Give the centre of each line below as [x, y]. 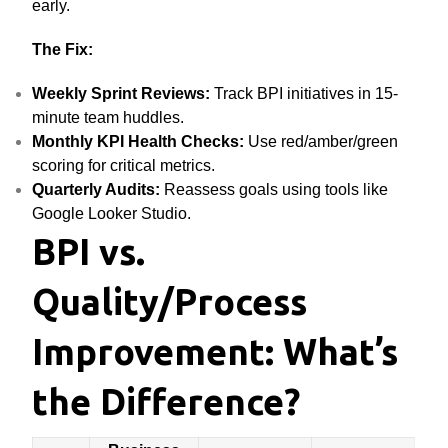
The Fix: [63, 49]
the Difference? [166, 401]
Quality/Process [170, 301]
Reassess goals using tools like [274, 189]
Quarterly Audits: [96, 189]
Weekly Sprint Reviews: [121, 93]
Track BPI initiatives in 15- [304, 93]
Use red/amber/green [321, 141]
